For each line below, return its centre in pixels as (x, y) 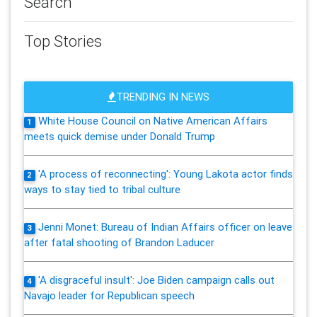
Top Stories (63, 41)
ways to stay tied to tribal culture (102, 190)
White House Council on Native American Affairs (152, 121)
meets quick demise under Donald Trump (119, 137)
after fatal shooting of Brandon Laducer (119, 243)
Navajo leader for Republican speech (109, 296)
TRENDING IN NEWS (163, 97)
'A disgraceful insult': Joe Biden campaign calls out (156, 280)
